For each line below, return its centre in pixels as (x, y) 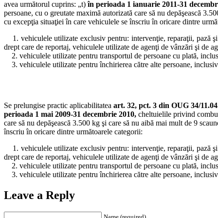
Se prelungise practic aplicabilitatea (59, 105)
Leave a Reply (39, 195)
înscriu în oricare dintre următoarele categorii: (73, 131)
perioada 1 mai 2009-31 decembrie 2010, (70, 114)
